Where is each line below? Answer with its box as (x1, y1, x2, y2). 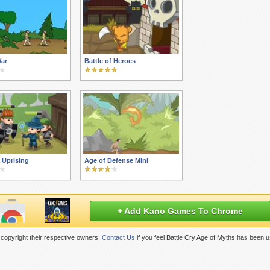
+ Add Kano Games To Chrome (118, 206, 243, 216)
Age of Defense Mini (84, 157, 148, 164)
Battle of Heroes (84, 57, 136, 64)
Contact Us (102, 234, 135, 241)
